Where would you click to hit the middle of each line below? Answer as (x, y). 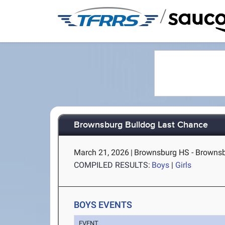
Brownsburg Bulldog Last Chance (141, 125)
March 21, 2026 (102, 152)
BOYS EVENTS (103, 205)
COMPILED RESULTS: (112, 165)
